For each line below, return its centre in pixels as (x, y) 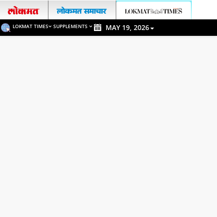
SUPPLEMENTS (71, 26)
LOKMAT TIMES (31, 26)
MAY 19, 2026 (127, 27)
